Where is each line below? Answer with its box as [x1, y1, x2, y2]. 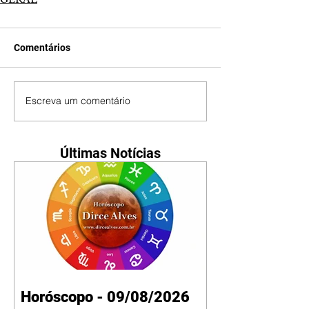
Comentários [14, 41, 70, 53]
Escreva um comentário [26, 94, 130, 108]
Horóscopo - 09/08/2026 [21, 288, 190, 306]
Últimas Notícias [60, 144, 161, 161]
